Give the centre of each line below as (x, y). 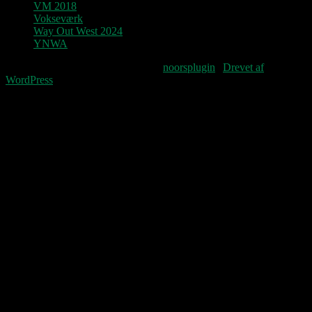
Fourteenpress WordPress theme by (84, 68)
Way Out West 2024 (78, 31)
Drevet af (243, 68)
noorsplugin (189, 68)
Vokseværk (58, 19)
